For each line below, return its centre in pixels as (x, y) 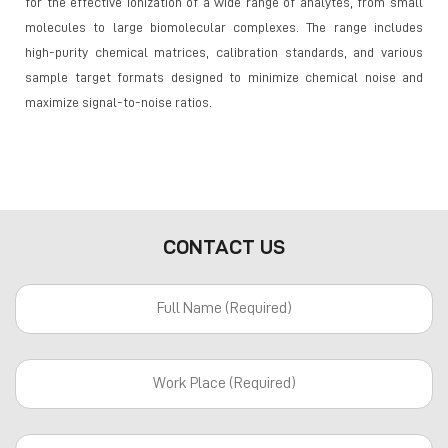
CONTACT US (224, 246)
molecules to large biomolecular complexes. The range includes (224, 26)
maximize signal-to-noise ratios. (120, 101)
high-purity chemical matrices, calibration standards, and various (224, 51)
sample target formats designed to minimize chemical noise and (224, 76)
